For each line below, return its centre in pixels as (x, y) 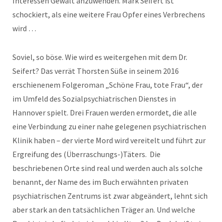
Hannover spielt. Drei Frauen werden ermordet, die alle (105, 112)
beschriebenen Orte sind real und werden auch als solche (108, 168)
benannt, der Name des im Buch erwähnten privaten (100, 182)
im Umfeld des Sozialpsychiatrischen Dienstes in (94, 98)
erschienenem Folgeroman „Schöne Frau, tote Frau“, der (108, 84)
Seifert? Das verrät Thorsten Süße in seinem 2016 (96, 71)
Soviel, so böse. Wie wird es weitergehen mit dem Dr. (100, 57)
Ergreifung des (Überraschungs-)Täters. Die (86, 154)
